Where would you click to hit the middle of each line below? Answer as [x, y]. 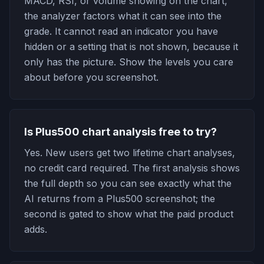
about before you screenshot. [91, 77]
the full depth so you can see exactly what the [128, 183]
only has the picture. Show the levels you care [129, 62]
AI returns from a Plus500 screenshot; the [120, 199]
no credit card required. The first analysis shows [132, 168]
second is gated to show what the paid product [129, 214]
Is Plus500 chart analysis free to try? [121, 132]
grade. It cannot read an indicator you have [121, 31]
